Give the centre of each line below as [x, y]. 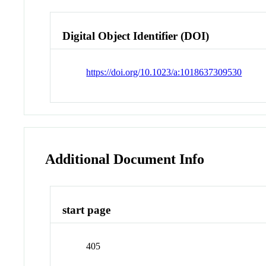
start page [87, 210]
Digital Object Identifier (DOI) [136, 36]
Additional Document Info [125, 159]
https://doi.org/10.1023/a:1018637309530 [164, 72]
